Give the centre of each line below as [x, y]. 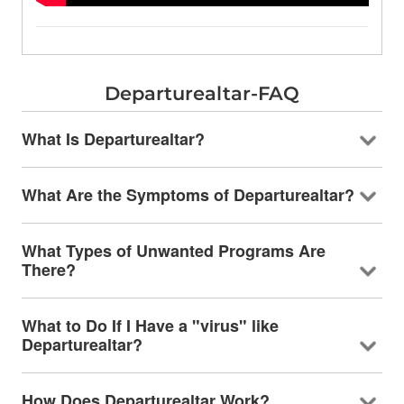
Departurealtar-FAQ [202, 94]
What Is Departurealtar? [113, 139]
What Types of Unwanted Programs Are [173, 251]
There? [48, 270]
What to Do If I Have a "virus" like [150, 326]
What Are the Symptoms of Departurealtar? [188, 195]
